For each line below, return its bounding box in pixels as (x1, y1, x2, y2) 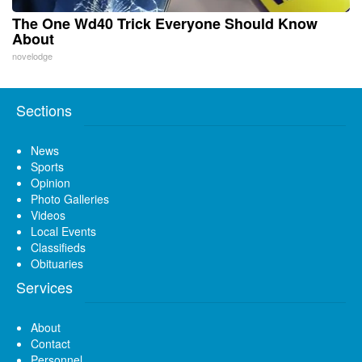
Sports (31, 158, 64, 175)
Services (16, 276, 73, 297)
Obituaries (31, 255, 83, 271)
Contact (31, 335, 70, 351)
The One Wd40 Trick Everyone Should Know (12, 12, 318, 34)
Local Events (31, 222, 96, 239)
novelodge (12, 48, 53, 62)
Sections (16, 99, 72, 120)
